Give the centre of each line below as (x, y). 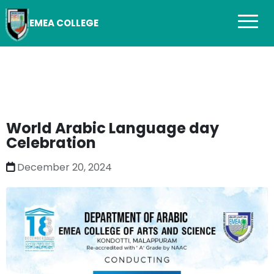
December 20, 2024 (65, 168)
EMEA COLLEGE (64, 23)
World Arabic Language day (113, 128)
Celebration (51, 143)
